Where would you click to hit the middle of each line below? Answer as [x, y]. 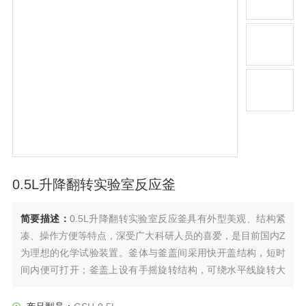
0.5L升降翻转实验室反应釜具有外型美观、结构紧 [178, 218]
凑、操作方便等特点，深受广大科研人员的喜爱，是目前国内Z [153, 235]
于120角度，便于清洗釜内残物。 [91, 287]
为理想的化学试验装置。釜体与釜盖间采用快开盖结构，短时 [153, 252]
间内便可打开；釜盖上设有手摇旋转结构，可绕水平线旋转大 [153, 269]
